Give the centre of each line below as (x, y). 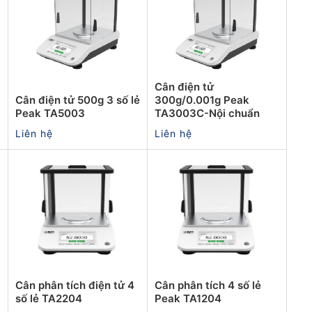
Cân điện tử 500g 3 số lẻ (78, 100)
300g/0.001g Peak (202, 100)
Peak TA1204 (188, 298)
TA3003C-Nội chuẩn (207, 113)
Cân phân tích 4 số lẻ (208, 285)
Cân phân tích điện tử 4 (75, 285)
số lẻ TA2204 (49, 298)
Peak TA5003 (50, 113)
